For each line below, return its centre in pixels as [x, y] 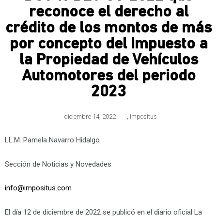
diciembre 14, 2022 [90, 116]
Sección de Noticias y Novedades [58, 164]
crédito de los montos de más [108, 28]
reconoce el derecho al [108, 12]
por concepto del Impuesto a [108, 44]
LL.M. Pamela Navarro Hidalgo [52, 140]
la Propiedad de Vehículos [108, 60]
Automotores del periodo [108, 76]
